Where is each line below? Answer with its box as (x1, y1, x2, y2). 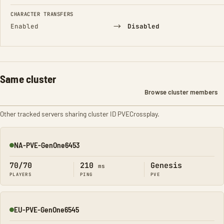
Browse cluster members (144, 88, 217, 96)
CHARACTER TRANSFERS (10, 10, 73, 17)
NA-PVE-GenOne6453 (14, 140, 79, 149)
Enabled (10, 22, 38, 30)
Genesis (150, 160, 182, 170)
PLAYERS (9, 171, 31, 177)
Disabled (127, 22, 159, 30)
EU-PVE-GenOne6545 (14, 204, 79, 214)
